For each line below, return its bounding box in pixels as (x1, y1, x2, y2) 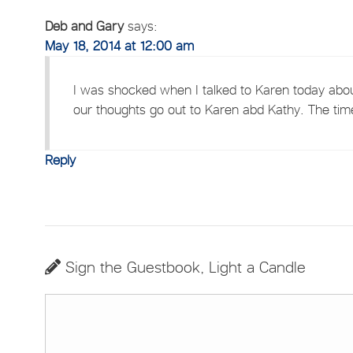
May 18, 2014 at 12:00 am (45, 37, 195, 54)
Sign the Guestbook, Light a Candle (61, 257, 307, 277)
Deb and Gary (45, 17, 124, 34)
